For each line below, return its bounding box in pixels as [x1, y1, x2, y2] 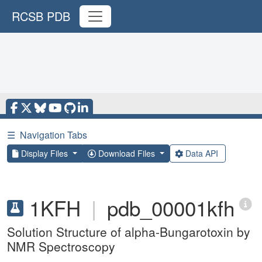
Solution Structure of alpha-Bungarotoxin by [7, 223, 250, 240]
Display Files [19, 147, 70, 159]
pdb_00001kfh [107, 193, 235, 222]
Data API [182, 147, 220, 159]
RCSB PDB [12, 8, 70, 25]
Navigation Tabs [20, 128, 87, 142]
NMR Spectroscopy [7, 237, 115, 255]
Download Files [95, 147, 157, 159]
